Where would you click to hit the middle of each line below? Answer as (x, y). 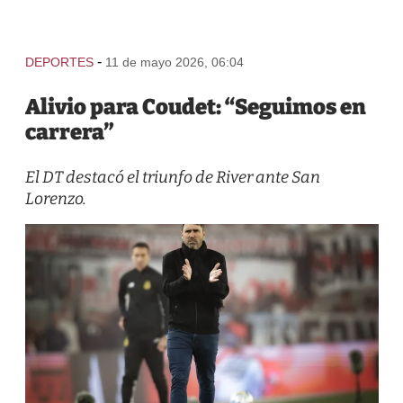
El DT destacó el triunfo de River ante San (172, 177)
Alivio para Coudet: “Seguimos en (195, 107)
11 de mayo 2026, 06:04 (174, 62)
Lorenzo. (55, 199)
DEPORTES (59, 62)
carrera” (69, 132)
